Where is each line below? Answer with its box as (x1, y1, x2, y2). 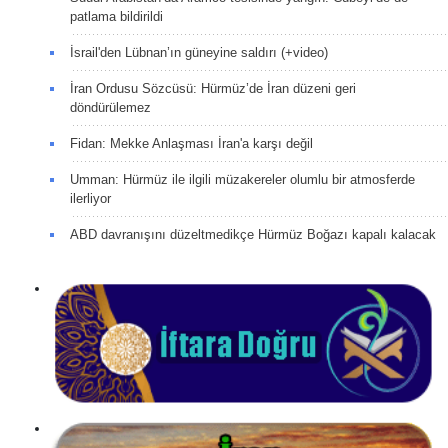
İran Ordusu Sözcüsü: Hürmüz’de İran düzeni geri (70, 81, 356, 97)
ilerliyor (70, 191, 111, 207)
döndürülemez (70, 100, 151, 116)
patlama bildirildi (70, 9, 163, 25)
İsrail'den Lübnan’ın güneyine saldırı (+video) (70, 45, 328, 61)
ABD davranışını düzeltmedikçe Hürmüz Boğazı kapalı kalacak (70, 227, 436, 243)
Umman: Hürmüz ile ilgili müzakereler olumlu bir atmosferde (70, 172, 415, 188)
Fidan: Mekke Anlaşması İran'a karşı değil (70, 136, 313, 152)
